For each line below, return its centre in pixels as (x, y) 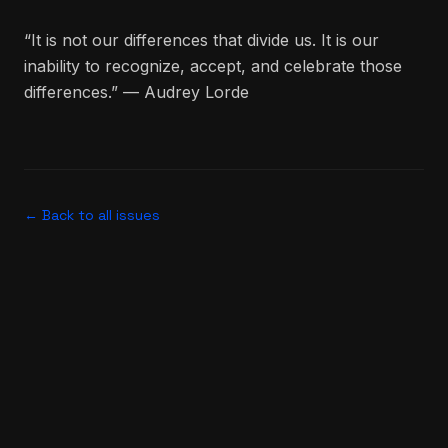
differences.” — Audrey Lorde (136, 92)
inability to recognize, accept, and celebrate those (213, 66)
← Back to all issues (92, 215)
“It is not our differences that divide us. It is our (201, 40)
